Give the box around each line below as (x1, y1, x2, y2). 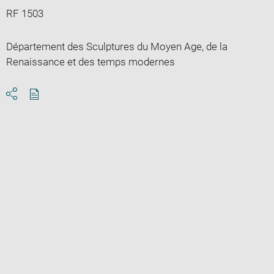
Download (33, 98, 80, 111)
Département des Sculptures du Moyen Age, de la (6, 40, 228, 53)
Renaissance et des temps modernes (6, 55, 175, 68)
